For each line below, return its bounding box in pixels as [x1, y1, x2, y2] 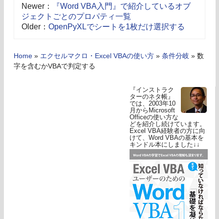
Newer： [22, 2, 52, 11]
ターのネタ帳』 [130, 93, 174, 101]
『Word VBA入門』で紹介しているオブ [52, 2, 191, 11]
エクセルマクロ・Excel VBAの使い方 [40, 52, 154, 60]
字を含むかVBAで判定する [14, 63, 95, 70]
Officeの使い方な [130, 113, 178, 121]
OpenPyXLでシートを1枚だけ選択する [48, 22, 185, 31]
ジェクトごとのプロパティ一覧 [22, 12, 131, 21]
